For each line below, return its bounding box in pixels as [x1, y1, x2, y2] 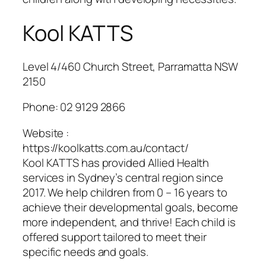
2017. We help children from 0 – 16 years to [23, 184, 227, 200]
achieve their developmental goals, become [23, 199, 238, 215]
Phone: [23, 99, 61, 115]
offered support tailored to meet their [23, 229, 207, 245]
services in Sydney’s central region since [23, 169, 223, 185]
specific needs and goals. [23, 243, 148, 259]
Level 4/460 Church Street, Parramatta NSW [23, 58, 238, 74]
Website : [23, 125, 69, 141]
